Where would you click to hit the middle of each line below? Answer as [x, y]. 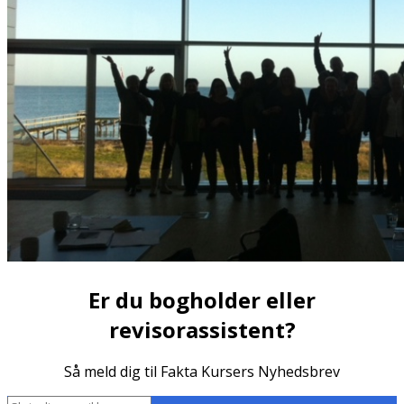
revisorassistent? [202, 329]
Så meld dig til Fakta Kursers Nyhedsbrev [202, 372]
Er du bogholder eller [202, 299]
